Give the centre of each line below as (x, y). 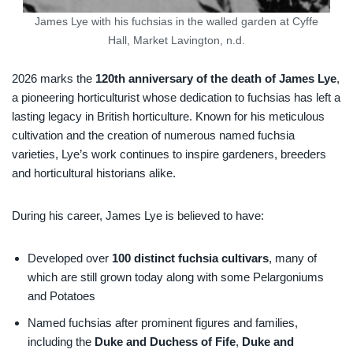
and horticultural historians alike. (94, 173)
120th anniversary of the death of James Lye (216, 78)
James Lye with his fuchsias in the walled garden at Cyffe (176, 21)
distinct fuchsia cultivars (201, 258)
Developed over (70, 258)
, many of (293, 258)
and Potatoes (61, 295)
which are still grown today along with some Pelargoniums (176, 277)
